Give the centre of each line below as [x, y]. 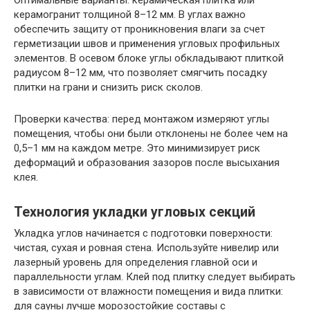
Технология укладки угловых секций [135, 212]
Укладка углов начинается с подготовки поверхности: [143, 233]
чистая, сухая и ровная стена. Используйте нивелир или [146, 247]
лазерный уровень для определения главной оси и [136, 262]
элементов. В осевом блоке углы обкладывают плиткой [149, 58]
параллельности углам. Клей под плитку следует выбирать [155, 276]
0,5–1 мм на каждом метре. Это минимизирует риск [137, 148]
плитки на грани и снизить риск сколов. [108, 87]
